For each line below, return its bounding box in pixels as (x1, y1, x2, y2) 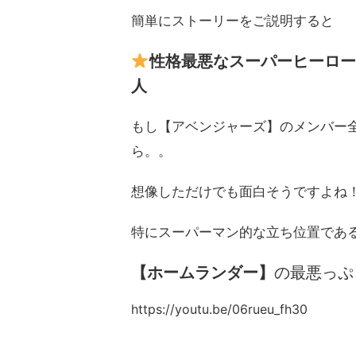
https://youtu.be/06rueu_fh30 (131, 300, 308, 317)
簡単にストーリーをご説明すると (131, 12, 334, 29)
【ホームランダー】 (131, 262, 274, 282)
